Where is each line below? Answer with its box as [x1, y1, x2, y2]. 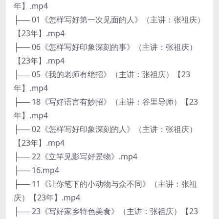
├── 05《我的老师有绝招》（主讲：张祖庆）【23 [14, 69, 190, 80]
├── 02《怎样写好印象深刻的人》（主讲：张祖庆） [14, 124, 197, 134]
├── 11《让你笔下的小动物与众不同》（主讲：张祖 [14, 178, 197, 189]
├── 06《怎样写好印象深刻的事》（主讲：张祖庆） [14, 42, 197, 52]
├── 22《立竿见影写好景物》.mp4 [14, 151, 137, 162]
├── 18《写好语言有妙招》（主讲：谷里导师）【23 [14, 96, 198, 107]
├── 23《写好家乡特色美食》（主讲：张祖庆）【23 [14, 206, 198, 217]
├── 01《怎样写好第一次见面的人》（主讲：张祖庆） [14, 14, 205, 25]
